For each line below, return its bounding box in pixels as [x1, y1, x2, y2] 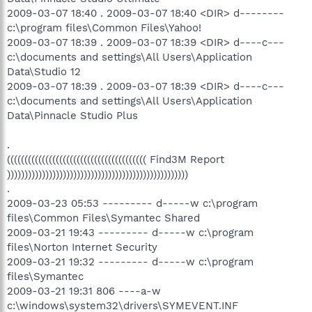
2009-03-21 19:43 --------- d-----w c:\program [7, 226, 253, 239]
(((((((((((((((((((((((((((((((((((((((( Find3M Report [7, 153, 224, 166]
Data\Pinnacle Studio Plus [7, 109, 138, 122]
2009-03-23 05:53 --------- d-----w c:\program [7, 196, 258, 210]
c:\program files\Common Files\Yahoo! [7, 21, 201, 34]
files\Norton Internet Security [7, 240, 157, 253]
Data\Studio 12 [7, 65, 81, 78]
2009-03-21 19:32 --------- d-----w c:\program [7, 255, 253, 268]
